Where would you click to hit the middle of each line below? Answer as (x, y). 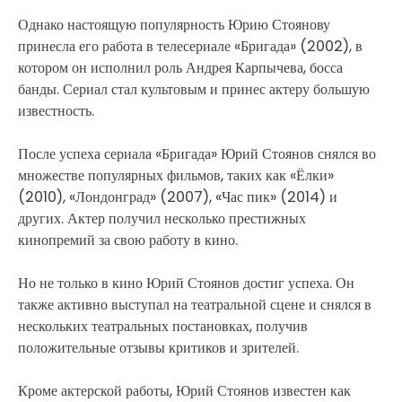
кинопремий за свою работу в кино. (128, 240)
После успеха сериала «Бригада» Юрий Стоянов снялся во (197, 153)
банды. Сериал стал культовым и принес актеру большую (194, 89)
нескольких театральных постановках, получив (163, 327)
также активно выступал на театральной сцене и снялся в (195, 305)
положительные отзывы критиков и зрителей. (158, 348)
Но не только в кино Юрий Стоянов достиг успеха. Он (186, 284)
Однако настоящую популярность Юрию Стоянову (174, 24)
